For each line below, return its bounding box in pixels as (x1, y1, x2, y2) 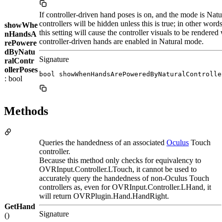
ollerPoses (4, 65, 38, 74)
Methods (4, 104, 48, 117)
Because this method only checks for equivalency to (39, 156, 201, 165)
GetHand (4, 202, 35, 211)
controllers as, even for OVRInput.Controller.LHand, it (39, 182, 211, 191)
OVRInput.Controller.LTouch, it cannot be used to (39, 165, 197, 173)
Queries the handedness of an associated (39, 138, 166, 147)
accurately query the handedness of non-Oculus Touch (39, 173, 209, 182)
